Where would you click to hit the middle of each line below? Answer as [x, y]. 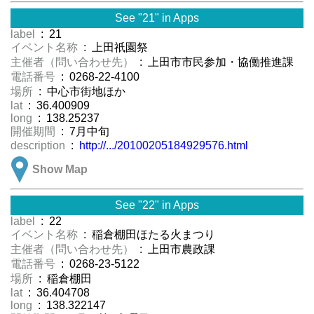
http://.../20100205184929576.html [164, 146]
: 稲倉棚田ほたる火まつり [148, 235]
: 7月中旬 [84, 132]
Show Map [60, 170]
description [39, 146]
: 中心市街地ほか [86, 92]
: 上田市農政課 [176, 250]
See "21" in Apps [157, 18]
